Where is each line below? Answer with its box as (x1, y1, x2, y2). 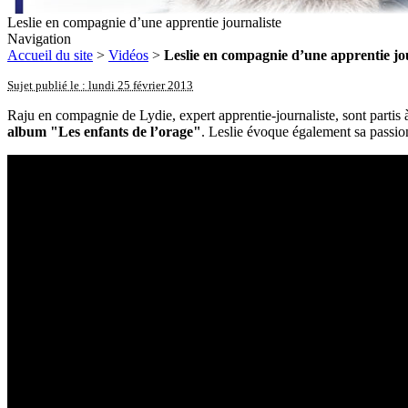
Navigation (7, 31, 71, 46)
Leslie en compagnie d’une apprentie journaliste (7, 15, 281, 30)
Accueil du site (7, 47, 93, 63)
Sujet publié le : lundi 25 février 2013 (7, 78, 193, 92)
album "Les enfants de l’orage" (7, 124, 201, 139)
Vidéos (108, 47, 148, 63)
